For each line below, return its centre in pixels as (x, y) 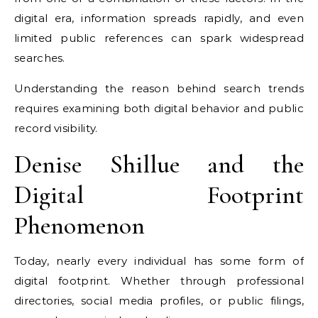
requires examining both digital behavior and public (159, 108)
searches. (40, 58)
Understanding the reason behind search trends (159, 88)
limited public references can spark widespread (159, 38)
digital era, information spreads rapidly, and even (159, 18)
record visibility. (56, 128)
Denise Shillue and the (159, 164)
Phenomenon (79, 225)
